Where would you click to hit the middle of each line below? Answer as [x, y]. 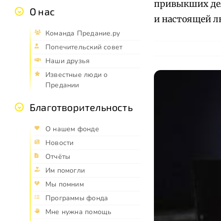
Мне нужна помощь [79, 212]
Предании [62, 85]
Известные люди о [77, 75]
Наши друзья [68, 61]
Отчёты [58, 157]
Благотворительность [81, 107]
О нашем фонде [72, 129]
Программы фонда [77, 198]
